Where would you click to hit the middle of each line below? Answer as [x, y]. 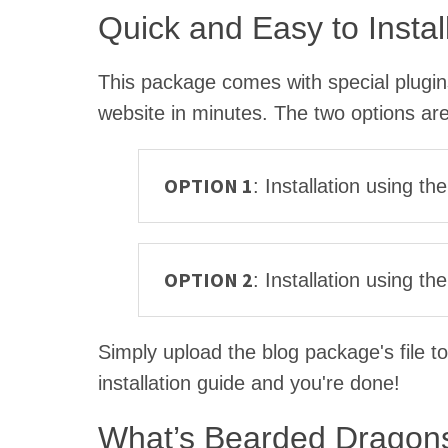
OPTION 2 [208, 279]
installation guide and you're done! [249, 382]
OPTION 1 [208, 185]
